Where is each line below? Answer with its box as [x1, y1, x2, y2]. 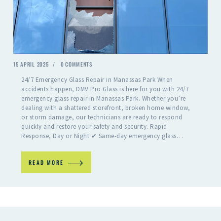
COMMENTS [65, 60, 92, 69]
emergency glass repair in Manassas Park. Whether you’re [21, 94, 186, 103]
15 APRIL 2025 [13, 60, 49, 69]
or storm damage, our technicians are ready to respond [21, 112, 183, 121]
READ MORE [29, 158, 64, 166]
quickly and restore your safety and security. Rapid [21, 122, 167, 131]
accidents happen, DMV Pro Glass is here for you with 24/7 [21, 84, 189, 93]
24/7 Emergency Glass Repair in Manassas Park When [21, 75, 173, 84]
